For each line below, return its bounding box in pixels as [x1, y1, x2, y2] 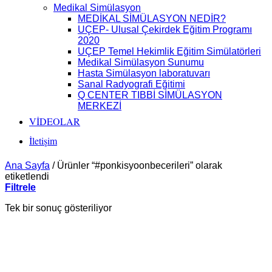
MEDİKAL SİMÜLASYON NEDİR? [78, 13, 226, 24]
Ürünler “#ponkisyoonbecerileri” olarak [55, 160, 222, 171]
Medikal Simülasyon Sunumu [78, 57, 204, 67]
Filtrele [5, 182, 36, 192]
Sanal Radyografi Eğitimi [78, 79, 185, 89]
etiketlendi [5, 171, 49, 182]
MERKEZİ [78, 101, 121, 111]
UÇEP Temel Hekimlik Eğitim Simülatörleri [78, 46, 261, 56]
